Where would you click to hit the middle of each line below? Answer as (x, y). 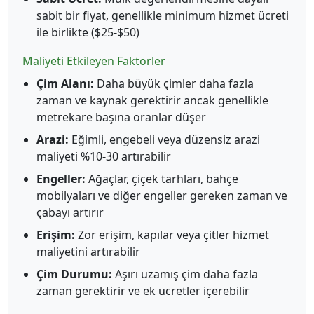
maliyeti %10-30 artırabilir (104, 156)
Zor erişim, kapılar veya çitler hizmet (172, 235)
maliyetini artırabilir (88, 252)
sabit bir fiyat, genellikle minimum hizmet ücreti (163, 15)
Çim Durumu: (74, 274)
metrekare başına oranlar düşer (121, 117)
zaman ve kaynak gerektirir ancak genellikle (152, 100)
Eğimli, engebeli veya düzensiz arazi (164, 139)
